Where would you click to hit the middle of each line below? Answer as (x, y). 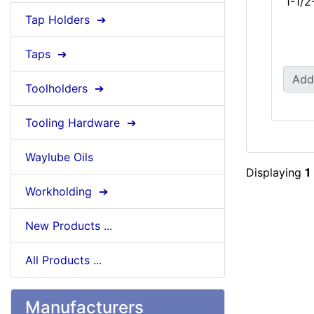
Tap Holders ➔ (67, 20)
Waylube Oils (59, 157)
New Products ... (69, 226)
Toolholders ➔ (66, 89)
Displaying (275, 173)
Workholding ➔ (68, 192)
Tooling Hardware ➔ (82, 123)
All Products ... (63, 260)
